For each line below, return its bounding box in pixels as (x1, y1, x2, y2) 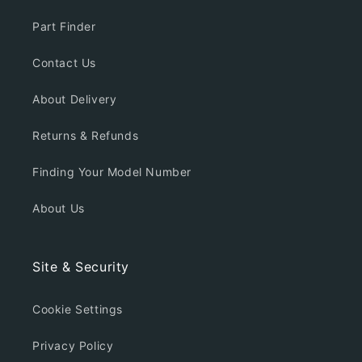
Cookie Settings (32, 302, 123, 317)
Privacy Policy (32, 339, 114, 353)
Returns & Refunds (32, 128, 139, 143)
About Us (32, 201, 85, 216)
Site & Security (32, 259, 129, 276)
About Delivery (32, 92, 117, 107)
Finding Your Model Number (32, 165, 192, 179)
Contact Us (32, 56, 96, 70)
